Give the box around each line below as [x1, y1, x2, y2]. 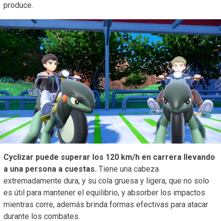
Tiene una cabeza [97, 164, 159, 174]
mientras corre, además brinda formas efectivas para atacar [3, 199, 208, 209]
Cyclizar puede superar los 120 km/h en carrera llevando [3, 152, 215, 162]
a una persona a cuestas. [3, 164, 97, 174]
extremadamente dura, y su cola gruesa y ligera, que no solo [3, 176, 209, 185]
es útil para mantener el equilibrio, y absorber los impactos [3, 187, 205, 197]
